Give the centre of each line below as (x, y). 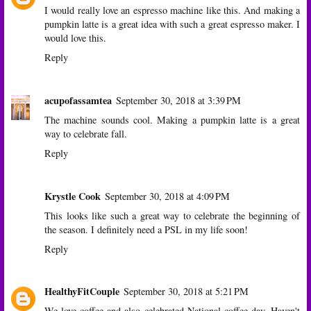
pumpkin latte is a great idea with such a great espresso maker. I (172, 24)
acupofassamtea (78, 100)
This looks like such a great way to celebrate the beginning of (172, 215)
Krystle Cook (73, 196)
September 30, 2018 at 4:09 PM (167, 196)
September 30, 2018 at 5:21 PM (186, 292)
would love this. (75, 37)
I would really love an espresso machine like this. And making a (172, 10)
